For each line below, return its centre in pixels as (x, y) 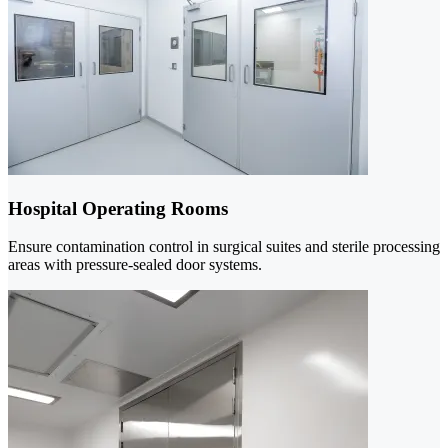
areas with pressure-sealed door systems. (135, 265)
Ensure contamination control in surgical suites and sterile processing (224, 247)
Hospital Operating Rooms (118, 208)
